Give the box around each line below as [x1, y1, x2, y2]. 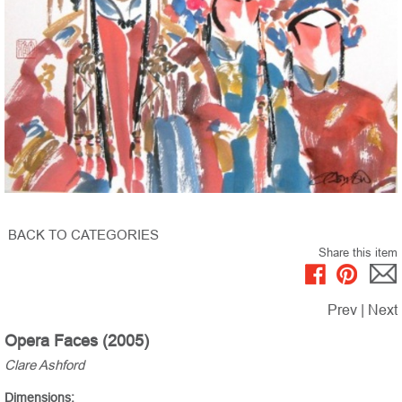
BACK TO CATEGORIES [8, 227, 159, 243]
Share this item [319, 246, 398, 260]
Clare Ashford [4, 357, 84, 373]
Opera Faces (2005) [4, 332, 149, 351]
